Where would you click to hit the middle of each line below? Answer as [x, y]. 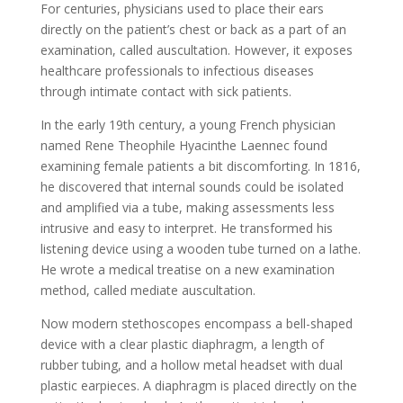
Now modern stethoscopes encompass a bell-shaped [196, 324]
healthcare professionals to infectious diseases [177, 71]
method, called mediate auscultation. [148, 291]
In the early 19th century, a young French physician [188, 125]
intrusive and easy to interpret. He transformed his [186, 228]
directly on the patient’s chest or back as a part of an [193, 30]
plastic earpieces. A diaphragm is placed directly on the [198, 386]
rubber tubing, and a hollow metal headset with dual [191, 365]
